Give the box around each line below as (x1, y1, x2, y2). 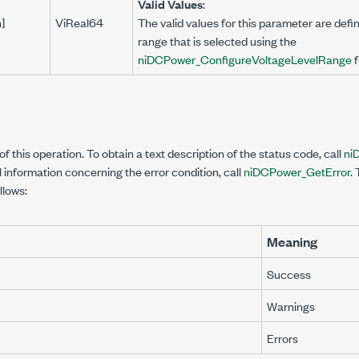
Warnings (267, 297, 315, 314)
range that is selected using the (138, 32, 296, 49)
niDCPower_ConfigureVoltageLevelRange (138, 50, 352, 67)
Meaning (267, 232, 317, 251)
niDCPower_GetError (244, 163, 350, 179)
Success (267, 265, 311, 282)
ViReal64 (55, 14, 103, 30)
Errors (267, 329, 298, 346)
